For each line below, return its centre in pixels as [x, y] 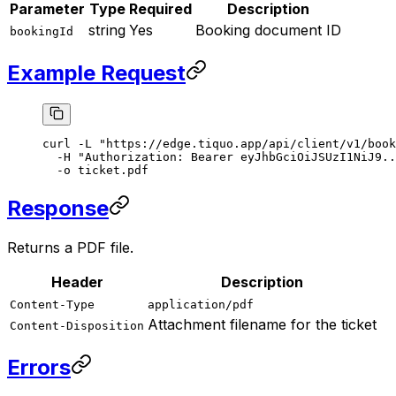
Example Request [96, 72]
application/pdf [201, 304]
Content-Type [52, 304]
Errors [39, 367]
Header [77, 282]
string [107, 30]
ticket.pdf [110, 170]
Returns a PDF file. [70, 247]
